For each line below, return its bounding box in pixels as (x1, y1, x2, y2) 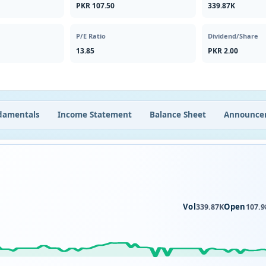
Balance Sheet (150, 109, 206, 120)
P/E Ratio (76, 31, 106, 40)
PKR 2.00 (207, 46, 238, 56)
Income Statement (58, 109, 132, 120)
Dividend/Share (207, 31, 258, 40)
